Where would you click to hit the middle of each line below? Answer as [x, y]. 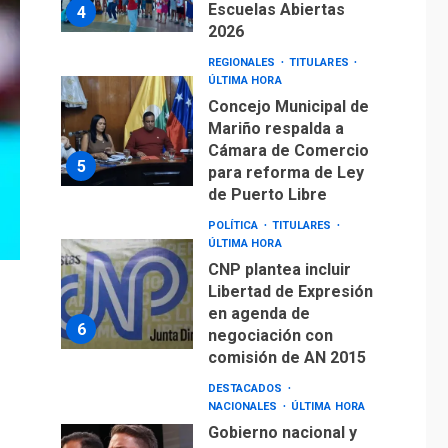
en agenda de [258, 298]
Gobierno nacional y [282, 417]
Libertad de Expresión [290, 276]
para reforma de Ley [285, 157]
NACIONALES [244, 391]
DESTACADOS [246, 373]
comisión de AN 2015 [286, 342]
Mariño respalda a [275, 113]
